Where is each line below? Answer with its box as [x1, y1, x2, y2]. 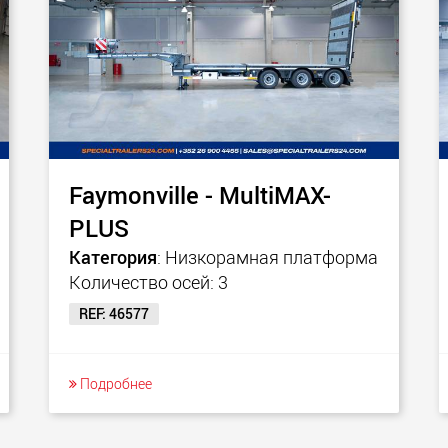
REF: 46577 [79, 304, 149, 323]
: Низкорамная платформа [157, 245, 378, 269]
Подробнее [77, 374, 152, 393]
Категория [69, 245, 157, 269]
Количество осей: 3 [69, 270, 228, 294]
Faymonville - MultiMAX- [69, 179, 331, 211]
